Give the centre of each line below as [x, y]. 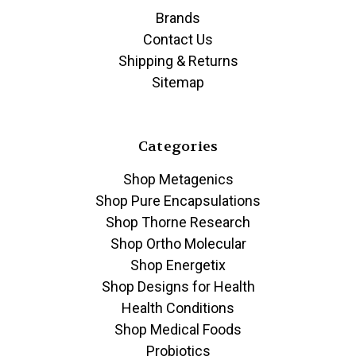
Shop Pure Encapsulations [178, 201]
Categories [178, 147]
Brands [178, 18]
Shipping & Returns [178, 61]
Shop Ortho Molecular [178, 244]
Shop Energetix [178, 265]
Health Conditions [178, 308]
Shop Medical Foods [178, 330]
